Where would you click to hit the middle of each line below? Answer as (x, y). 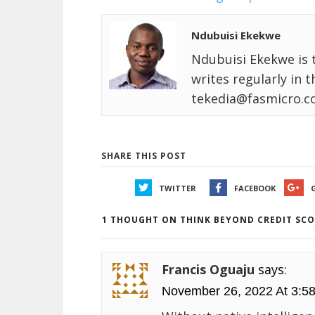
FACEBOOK (255, 188)
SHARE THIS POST (144, 156)
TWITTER (178, 188)
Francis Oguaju (210, 270)
